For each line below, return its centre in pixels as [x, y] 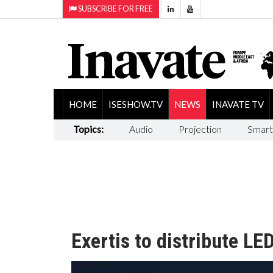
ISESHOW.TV [135, 104]
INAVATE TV [238, 104]
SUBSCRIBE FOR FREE [115, 9]
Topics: [88, 129]
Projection [200, 129]
